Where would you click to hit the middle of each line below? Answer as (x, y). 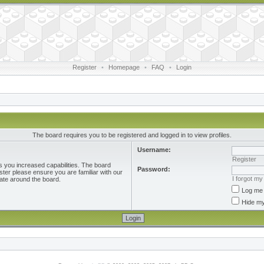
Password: (154, 169)
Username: (154, 150)
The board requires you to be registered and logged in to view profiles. (132, 135)
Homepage (124, 67)
